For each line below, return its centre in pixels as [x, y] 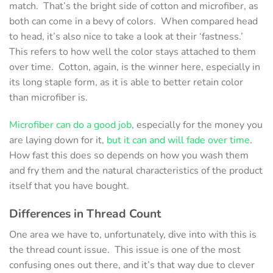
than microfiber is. [50, 97]
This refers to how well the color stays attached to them [133, 51]
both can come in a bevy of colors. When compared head [133, 21]
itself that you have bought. [70, 186]
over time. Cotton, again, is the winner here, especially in [135, 67]
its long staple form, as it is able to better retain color [126, 82]
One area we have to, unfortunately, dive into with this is [133, 234]
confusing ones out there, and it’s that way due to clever [132, 265]
